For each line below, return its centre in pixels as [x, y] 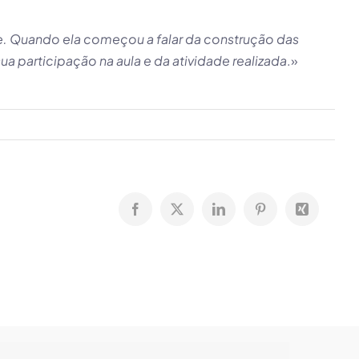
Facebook [159, 214]
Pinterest [281, 214]
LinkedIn [241, 214]
